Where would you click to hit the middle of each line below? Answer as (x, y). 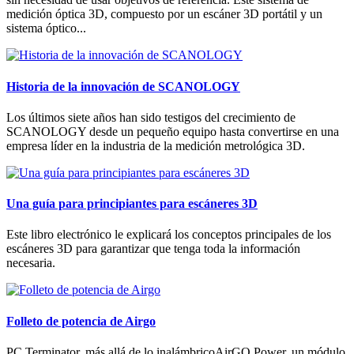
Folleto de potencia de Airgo (81, 321)
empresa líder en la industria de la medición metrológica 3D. (156, 145)
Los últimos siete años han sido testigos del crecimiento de (151, 117)
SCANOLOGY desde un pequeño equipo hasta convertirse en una (173, 131)
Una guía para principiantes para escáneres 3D (132, 204)
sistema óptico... (46, 28)
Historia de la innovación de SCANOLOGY (123, 86)
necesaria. (31, 263)
